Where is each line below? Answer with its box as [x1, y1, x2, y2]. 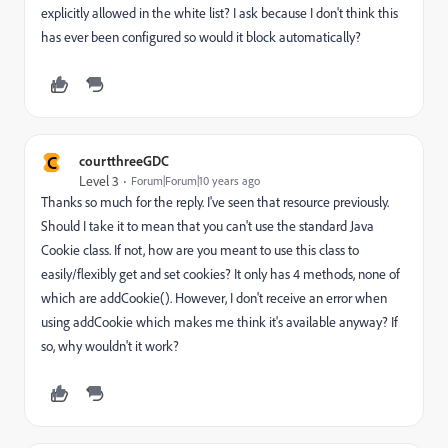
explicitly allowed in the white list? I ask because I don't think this [41, 4, 398, 22]
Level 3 [79, 172, 119, 190]
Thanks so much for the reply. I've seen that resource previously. [41, 193, 389, 211]
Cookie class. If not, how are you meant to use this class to [41, 241, 359, 259]
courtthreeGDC [79, 152, 169, 169]
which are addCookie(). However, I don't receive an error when [41, 289, 387, 307]
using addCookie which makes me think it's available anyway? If [41, 313, 398, 331]
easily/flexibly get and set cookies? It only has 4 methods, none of [41, 265, 400, 283]
